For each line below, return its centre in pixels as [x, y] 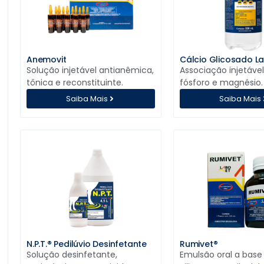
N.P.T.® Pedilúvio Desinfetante [87, 244]
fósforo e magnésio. [221, 83]
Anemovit [47, 60]
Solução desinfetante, [72, 255]
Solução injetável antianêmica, [90, 70]
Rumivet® [199, 244]
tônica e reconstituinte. [75, 83]
